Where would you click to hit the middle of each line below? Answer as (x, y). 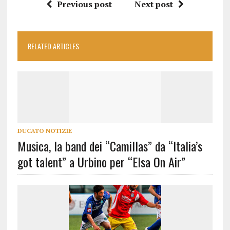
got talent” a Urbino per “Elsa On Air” (101, 161)
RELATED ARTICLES (53, 46)
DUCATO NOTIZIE (44, 130)
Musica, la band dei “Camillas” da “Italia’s (110, 146)
